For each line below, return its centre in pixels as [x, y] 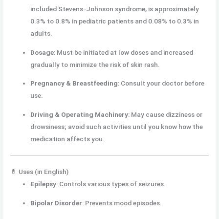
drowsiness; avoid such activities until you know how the [117, 127]
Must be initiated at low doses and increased [125, 52]
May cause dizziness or [167, 115]
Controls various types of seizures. [113, 184]
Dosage [42, 52]
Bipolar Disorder [56, 203]
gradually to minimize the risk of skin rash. [95, 64]
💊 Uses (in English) [40, 172]
